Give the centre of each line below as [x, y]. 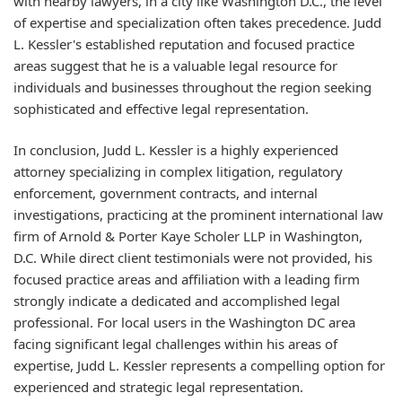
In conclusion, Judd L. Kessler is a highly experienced [176, 150]
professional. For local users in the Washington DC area [184, 323]
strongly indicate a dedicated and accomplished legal [177, 301]
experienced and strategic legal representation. [158, 387]
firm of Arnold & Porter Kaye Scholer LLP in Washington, [188, 236]
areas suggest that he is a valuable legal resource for [175, 65]
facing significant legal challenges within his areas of [175, 344]
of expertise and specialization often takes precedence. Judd [197, 22]
